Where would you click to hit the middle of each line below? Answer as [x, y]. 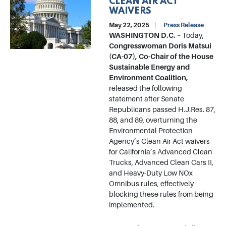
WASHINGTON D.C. [142, 36]
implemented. [132, 205]
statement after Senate [147, 99]
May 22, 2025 [130, 25]
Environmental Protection [151, 131]
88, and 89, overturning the [153, 120]
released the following [146, 89]
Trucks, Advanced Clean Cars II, [161, 163]
